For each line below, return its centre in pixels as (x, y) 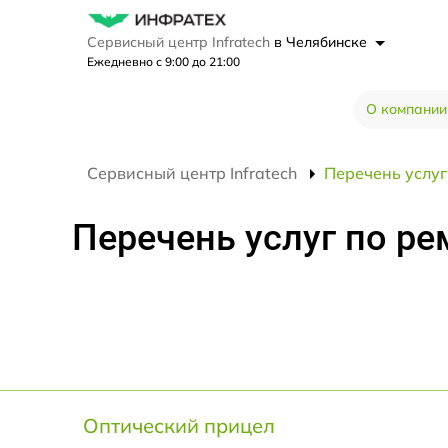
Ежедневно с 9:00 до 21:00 (163, 61)
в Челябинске (322, 41)
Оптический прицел (179, 425)
